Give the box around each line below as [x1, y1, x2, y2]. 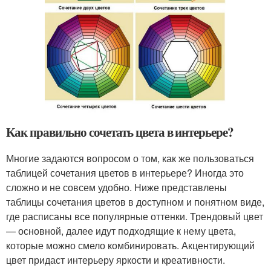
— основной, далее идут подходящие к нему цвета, [6, 223, 236, 238]
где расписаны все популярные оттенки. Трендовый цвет [6, 209, 263, 223]
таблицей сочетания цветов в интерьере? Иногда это [6, 165, 244, 180]
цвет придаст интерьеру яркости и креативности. [6, 252, 225, 267]
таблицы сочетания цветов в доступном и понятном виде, [6, 194, 264, 209]
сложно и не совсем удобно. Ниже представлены [6, 180, 227, 194]
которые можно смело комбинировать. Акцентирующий [6, 238, 255, 252]
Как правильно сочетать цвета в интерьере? [6, 122, 233, 141]
